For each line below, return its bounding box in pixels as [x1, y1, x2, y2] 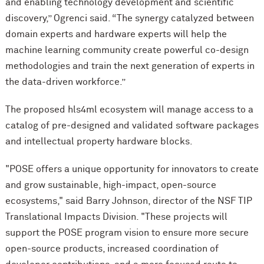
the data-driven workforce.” [5, 77, 126, 87]
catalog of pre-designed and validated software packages [5, 121, 259, 131]
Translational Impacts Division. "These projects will [5, 212, 227, 222]
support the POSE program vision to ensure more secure [5, 228, 249, 238]
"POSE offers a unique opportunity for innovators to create [5, 164, 259, 174]
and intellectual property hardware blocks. [5, 137, 193, 147]
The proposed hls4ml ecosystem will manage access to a [5, 105, 253, 115]
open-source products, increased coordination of [5, 244, 219, 254]
